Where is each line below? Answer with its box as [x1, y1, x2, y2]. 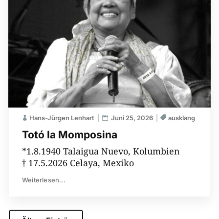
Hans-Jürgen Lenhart [29, 113, 94, 122]
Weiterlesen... [22, 175, 66, 184]
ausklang [168, 113, 195, 122]
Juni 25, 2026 [110, 113, 153, 122]
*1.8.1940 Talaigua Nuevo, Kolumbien [22, 145, 180, 157]
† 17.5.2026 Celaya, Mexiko [22, 156, 134, 169]
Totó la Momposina [22, 128, 117, 141]
